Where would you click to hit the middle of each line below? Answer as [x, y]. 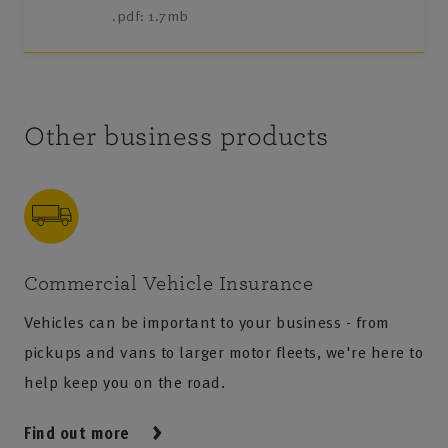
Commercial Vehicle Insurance [168, 284]
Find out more [77, 433]
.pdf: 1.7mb [150, 16]
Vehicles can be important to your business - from [207, 322]
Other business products [176, 137]
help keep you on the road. [124, 382]
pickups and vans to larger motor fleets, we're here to [223, 352]
